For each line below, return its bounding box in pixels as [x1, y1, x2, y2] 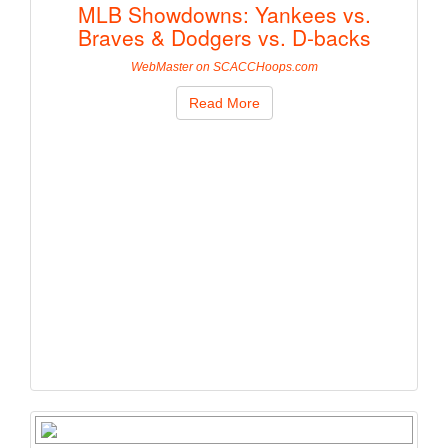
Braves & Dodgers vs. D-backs [77, 22, 371, 53]
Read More [188, 95, 260, 112]
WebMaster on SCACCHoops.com [130, 60, 318, 75]
